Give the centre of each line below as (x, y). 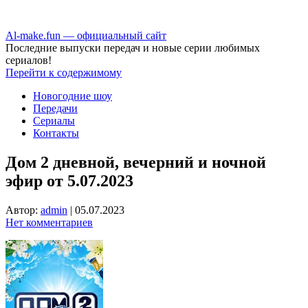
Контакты (56, 133)
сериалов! (29, 60)
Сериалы (54, 121)
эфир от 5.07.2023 (69, 180)
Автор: (23, 210)
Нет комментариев (49, 222)
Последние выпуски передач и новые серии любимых (133, 48)
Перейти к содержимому (64, 73)
